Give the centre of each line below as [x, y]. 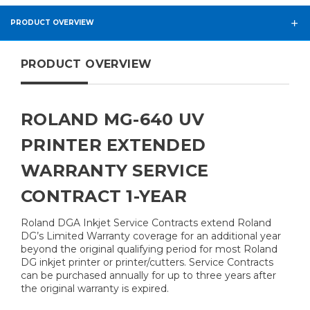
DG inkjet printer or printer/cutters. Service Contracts [147, 263]
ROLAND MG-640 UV [112, 120]
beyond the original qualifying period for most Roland [149, 249]
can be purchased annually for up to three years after [148, 276]
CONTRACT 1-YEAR [104, 197]
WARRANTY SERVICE [115, 171]
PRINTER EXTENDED [113, 145]
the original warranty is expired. [95, 289]
